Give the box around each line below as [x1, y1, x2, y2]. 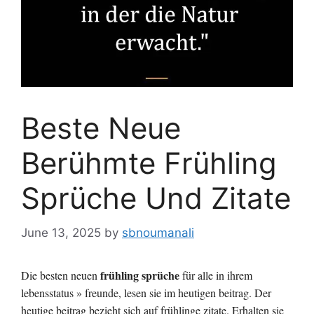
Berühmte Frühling [21, 145, 277, 182]
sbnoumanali [122, 225, 194, 240]
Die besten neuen [21, 267, 100, 282]
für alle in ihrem [179, 267, 252, 282]
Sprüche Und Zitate [21, 180, 291, 217]
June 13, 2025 [21, 225, 101, 240]
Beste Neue [21, 110, 181, 146]
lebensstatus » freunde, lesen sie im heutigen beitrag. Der [21, 285, 271, 300]
